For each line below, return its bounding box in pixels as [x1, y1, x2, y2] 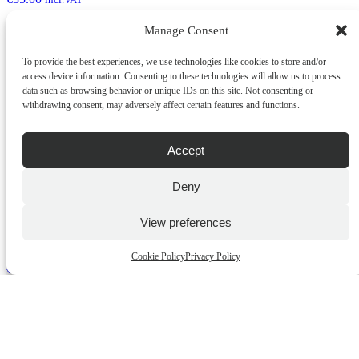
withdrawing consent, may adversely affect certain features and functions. [22, 99, 300, 111]
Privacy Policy [185, 251, 240, 262]
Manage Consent [143, 23, 228, 37]
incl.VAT [45, 263, 83, 276]
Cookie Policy [131, 251, 185, 262]
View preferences [140, 215, 232, 229]
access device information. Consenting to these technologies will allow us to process [22, 71, 341, 82]
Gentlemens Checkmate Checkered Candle [6, 238, 267, 256]
